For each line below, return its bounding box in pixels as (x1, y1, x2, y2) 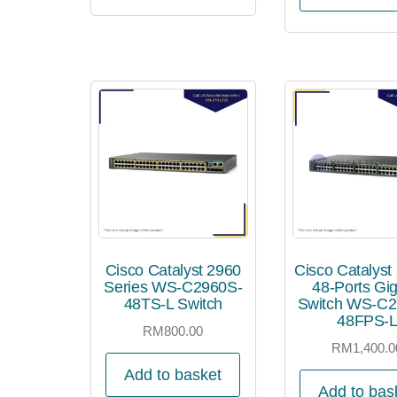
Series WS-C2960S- (104, 277, 243, 296)
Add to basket (124, 366, 222, 385)
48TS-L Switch (123, 294, 223, 313)
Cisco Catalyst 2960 (105, 261, 242, 279)
